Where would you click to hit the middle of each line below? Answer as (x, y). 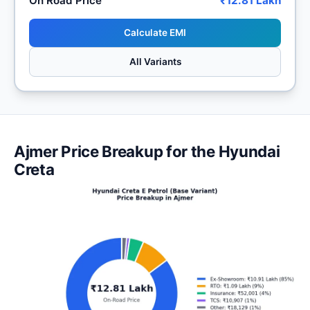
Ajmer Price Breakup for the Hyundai (147, 151)
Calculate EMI (155, 32)
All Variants (155, 61)
